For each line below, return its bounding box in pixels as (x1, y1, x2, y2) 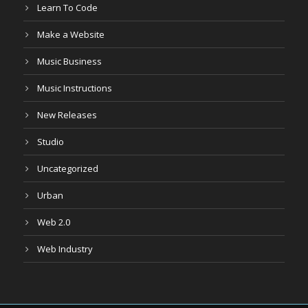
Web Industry (37, 243, 93, 255)
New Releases (37, 109, 97, 121)
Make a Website (37, 28, 104, 41)
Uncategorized (37, 162, 98, 175)
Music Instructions (37, 82, 112, 94)
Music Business (37, 55, 102, 67)
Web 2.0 (37, 216, 70, 228)
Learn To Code (37, 1, 98, 14)
